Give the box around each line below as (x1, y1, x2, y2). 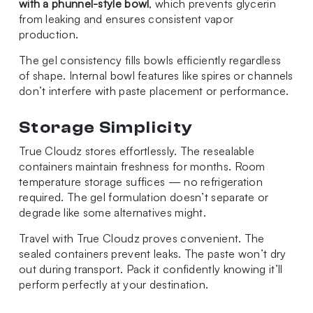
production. (18, 27, 79, 42)
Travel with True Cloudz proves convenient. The (18, 231, 265, 246)
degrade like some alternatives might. (18, 205, 207, 220)
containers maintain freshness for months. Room (18, 159, 265, 174)
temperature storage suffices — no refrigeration (18, 175, 263, 189)
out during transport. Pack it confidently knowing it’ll (18, 262, 283, 277)
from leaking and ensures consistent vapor (18, 12, 234, 27)
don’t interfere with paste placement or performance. (18, 84, 289, 99)
